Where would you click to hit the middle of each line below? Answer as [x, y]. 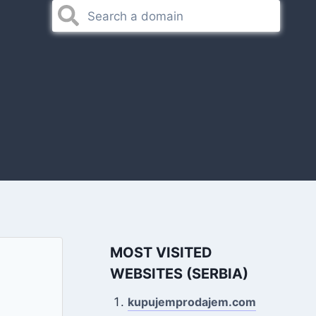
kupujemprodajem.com [192, 302]
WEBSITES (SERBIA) [179, 274]
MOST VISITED [161, 253]
